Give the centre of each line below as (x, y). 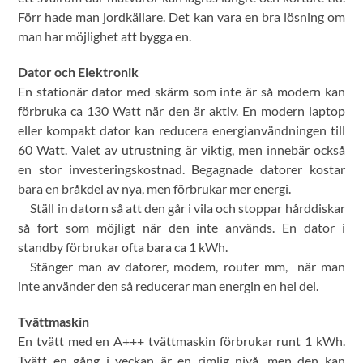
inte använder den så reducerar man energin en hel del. (169, 286)
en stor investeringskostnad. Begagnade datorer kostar (181, 169)
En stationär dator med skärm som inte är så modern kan (181, 92)
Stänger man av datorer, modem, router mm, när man (188, 267)
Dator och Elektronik (79, 72)
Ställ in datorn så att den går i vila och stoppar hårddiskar (188, 208)
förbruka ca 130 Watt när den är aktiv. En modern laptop (181, 111)
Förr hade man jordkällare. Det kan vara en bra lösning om (181, 17)
